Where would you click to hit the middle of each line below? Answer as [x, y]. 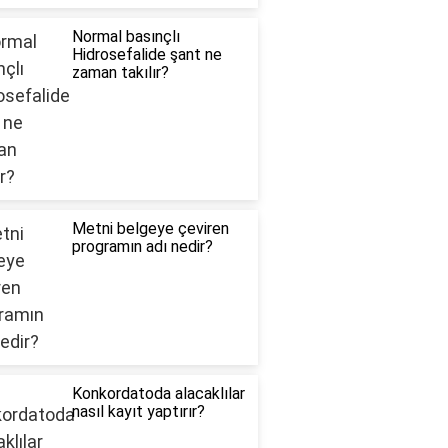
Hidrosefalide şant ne [146, 55]
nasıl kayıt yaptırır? [138, 412]
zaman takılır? [120, 73]
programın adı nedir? [142, 247]
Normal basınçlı [125, 37]
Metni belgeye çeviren [150, 229]
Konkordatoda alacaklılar [158, 394]
